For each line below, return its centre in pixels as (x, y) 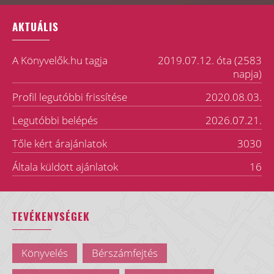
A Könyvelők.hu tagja (60, 60)
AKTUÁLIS (35, 27)
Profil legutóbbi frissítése (70, 97)
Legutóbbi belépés (55, 120)
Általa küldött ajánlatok (65, 167)
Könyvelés (45, 253)
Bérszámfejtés (125, 253)
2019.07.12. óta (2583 (210, 60)
